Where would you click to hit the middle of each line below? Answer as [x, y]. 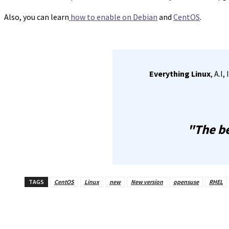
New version [147, 182]
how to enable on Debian [113, 17]
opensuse [186, 182]
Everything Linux [180, 74]
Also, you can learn [37, 17]
